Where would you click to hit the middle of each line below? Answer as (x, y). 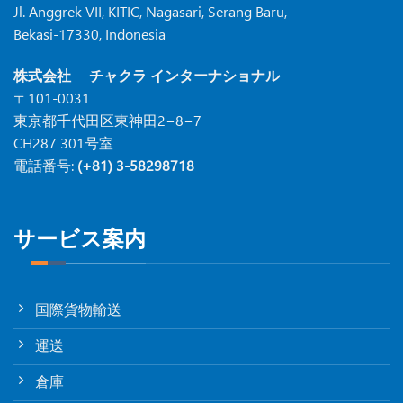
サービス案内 (80, 238)
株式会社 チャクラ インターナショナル (147, 75)
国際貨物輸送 (78, 309)
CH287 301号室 (63, 142)
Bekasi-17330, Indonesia (90, 33)
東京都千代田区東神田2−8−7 (107, 120)
